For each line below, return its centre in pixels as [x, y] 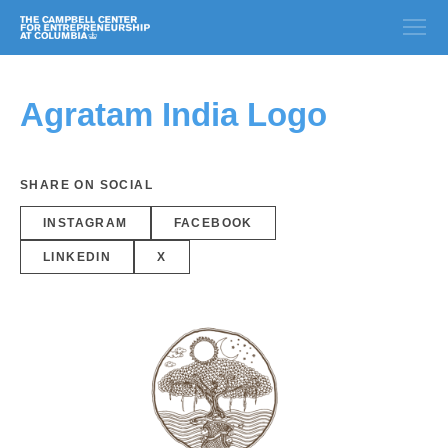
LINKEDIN [77, 257]
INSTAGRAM [85, 223]
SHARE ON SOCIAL [86, 185]
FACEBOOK [213, 223]
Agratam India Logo [173, 114]
